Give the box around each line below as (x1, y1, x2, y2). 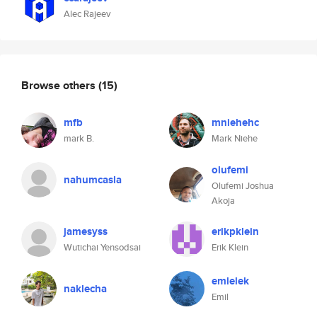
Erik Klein (212, 241, 248, 254)
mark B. (64, 132, 94, 145)
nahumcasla (64, 172, 122, 188)
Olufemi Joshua (212, 179, 274, 192)
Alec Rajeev (64, 7, 110, 21)
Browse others (21, 76, 98, 93)
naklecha (64, 281, 107, 296)
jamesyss (64, 224, 108, 239)
